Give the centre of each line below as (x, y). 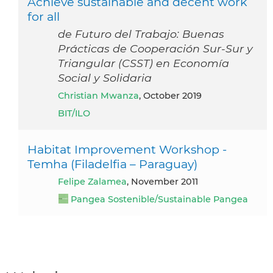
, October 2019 (170, 95)
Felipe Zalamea (95, 181)
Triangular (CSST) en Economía (144, 63)
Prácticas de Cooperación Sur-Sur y (155, 48)
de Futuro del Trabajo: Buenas (141, 34)
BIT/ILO (74, 113)
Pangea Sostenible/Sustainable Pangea (159, 199)
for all (44, 16)
